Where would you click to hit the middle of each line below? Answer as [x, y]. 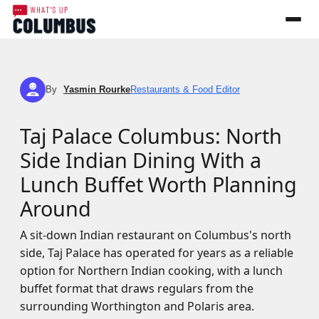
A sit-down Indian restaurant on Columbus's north [156, 235]
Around [56, 208]
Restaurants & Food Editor [185, 89]
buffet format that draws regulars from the [137, 288]
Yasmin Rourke [97, 89]
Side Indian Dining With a [141, 160]
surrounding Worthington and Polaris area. [137, 306]
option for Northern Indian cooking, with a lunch [151, 271]
